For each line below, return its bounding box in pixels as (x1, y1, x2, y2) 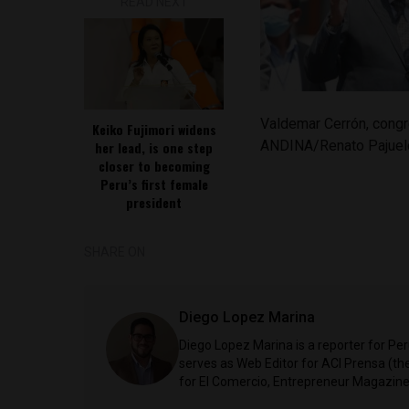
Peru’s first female (100, 174, 208, 194)
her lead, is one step (95, 138, 214, 157)
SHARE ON (84, 245, 145, 259)
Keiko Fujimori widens (91, 120, 216, 139)
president (126, 193, 183, 212)
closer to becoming (98, 156, 210, 175)
